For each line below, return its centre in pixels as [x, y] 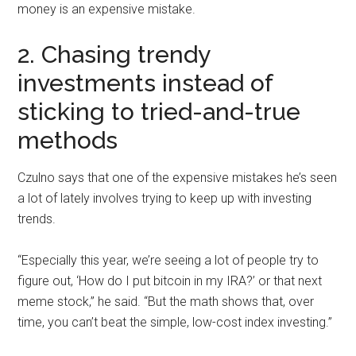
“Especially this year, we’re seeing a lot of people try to [168, 260]
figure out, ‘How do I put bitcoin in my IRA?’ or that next [170, 281]
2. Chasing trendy [114, 54]
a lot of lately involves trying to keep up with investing [165, 198]
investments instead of [145, 83]
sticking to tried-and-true [159, 111]
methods [71, 140]
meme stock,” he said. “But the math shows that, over [166, 301]
